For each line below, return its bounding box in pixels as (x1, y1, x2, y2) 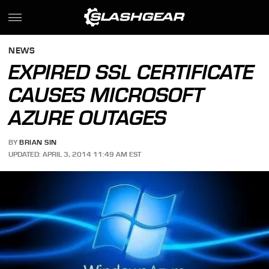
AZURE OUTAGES (8, 106, 167, 130)
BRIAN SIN (19, 138, 57, 147)
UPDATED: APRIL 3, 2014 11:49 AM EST (8, 150, 142, 159)
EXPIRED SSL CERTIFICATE (8, 60, 255, 84)
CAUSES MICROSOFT (8, 83, 205, 107)
